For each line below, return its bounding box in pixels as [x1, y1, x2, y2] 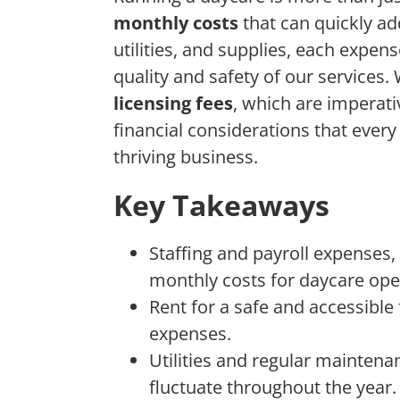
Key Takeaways [113, 186, 329, 225]
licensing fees [113, 91, 233, 116]
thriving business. [113, 145, 258, 170]
